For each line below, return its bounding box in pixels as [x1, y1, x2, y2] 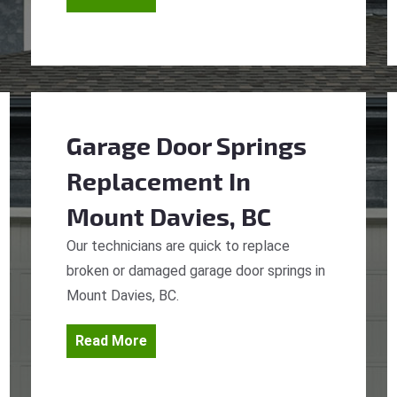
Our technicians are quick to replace [66, 237, 290, 254]
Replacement [66, 166, 223, 196]
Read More [75, 332, 147, 349]
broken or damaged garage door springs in [66, 262, 325, 279]
